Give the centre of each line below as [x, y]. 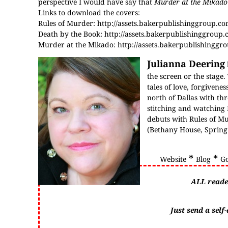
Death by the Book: [71, 34]
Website [173, 159]
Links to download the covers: [89, 12]
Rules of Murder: [68, 23]
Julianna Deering [186, 64]
